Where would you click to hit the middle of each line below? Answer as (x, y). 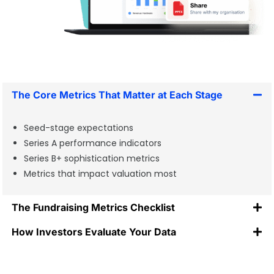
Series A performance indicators (93, 143)
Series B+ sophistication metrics (92, 159)
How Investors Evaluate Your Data (94, 232)
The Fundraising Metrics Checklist (94, 208)
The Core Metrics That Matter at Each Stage (117, 95)
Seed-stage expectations (79, 128)
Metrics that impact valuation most (101, 174)
